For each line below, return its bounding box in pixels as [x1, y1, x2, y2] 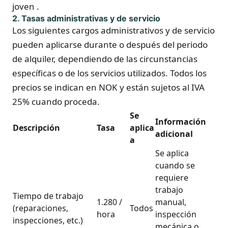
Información [155, 116, 206, 127]
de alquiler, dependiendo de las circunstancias [12, 53, 197, 65]
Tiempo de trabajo [13, 190, 83, 202]
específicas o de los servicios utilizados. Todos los [12, 67, 207, 79]
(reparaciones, [13, 203, 68, 214]
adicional [155, 128, 193, 139]
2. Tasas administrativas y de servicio [12, 13, 160, 23]
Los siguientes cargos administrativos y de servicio [12, 24, 215, 36]
